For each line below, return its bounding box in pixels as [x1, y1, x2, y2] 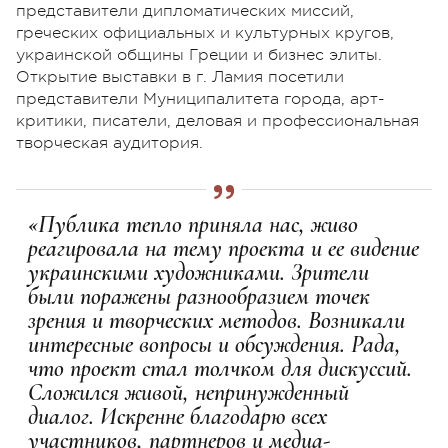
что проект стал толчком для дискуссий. [28, 354, 412, 384]
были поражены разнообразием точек [28, 282, 370, 312]
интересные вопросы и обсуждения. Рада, [28, 330, 401, 360]
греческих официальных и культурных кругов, [16, 24, 394, 43]
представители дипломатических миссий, [16, 2, 354, 21]
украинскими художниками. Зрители [28, 258, 369, 288]
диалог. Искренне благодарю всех [28, 402, 327, 432]
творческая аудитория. [16, 134, 203, 153]
